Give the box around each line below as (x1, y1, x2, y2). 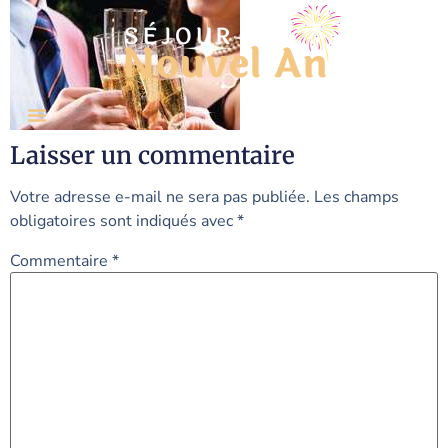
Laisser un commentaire (10, 140, 295, 172)
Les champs (314, 186, 399, 209)
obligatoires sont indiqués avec (10, 210, 237, 233)
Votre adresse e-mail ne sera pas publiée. (10, 186, 310, 209)
